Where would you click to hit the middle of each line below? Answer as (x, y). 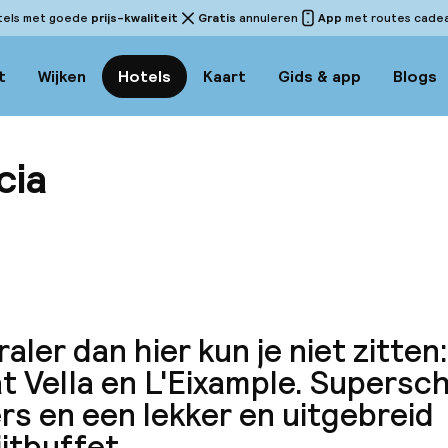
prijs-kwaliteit (134, 18)
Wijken (62, 76)
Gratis (217, 18)
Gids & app (319, 76)
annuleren (267, 18)
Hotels (144, 76)
